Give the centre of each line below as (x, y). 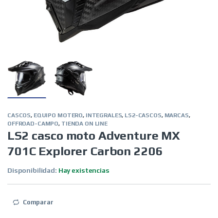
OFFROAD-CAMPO (33, 124)
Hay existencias (84, 171)
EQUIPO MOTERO (58, 116)
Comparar (38, 202)
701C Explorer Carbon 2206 (85, 151)
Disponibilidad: (33, 171)
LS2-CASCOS (143, 116)
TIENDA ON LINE (84, 124)
